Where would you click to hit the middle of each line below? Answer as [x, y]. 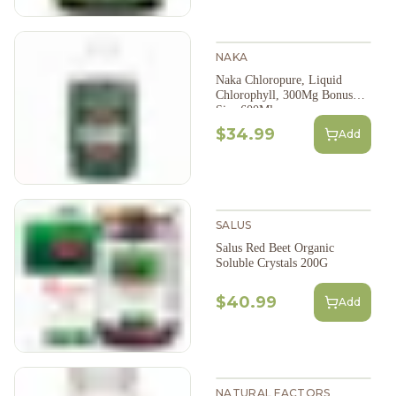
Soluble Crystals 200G [272, 263]
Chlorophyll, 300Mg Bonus [284, 95]
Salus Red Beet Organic [275, 248]
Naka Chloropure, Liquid [279, 80]
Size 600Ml [244, 110]
